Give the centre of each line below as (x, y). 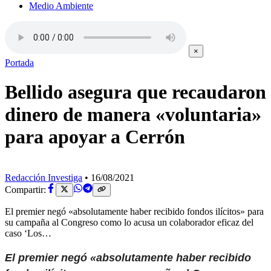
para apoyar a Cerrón (95, 137)
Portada (19, 63)
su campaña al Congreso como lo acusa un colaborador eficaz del (129, 223)
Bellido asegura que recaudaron (135, 92)
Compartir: (25, 190)
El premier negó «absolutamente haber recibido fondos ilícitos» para (134, 212)
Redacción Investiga (44, 177)
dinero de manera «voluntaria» (133, 115)
